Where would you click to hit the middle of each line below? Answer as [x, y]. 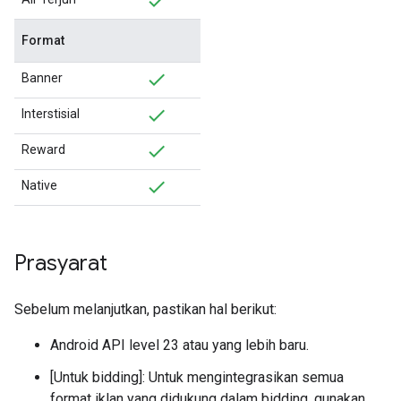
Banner [42, 78]
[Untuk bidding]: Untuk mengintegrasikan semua [197, 377]
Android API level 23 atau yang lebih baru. [179, 345]
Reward [43, 149]
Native [39, 185]
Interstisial [51, 114]
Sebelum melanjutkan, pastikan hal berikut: [145, 309]
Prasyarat [61, 263]
